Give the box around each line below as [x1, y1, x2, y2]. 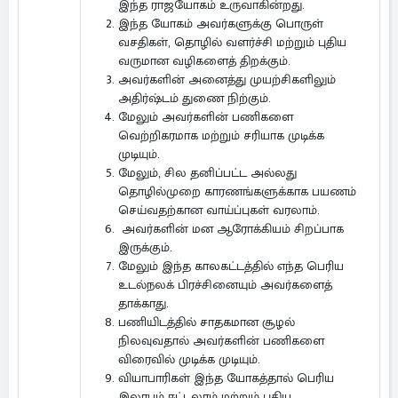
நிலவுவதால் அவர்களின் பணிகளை [118, 330, 324, 351]
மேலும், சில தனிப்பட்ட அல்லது [118, 163, 297, 183]
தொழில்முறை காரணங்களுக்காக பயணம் [118, 181, 356, 202]
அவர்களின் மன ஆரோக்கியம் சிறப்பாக [118, 219, 344, 239]
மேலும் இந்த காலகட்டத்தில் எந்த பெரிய [118, 256, 344, 276]
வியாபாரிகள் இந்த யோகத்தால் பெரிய [118, 368, 334, 388]
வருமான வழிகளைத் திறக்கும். [118, 51, 291, 71]
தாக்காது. [118, 293, 169, 314]
